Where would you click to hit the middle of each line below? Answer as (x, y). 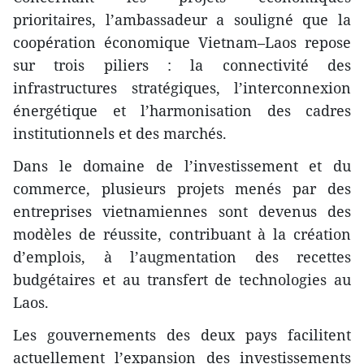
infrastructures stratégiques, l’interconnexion (182, 88)
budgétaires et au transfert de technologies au (182, 280)
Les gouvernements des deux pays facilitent (182, 335)
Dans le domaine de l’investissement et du (182, 166)
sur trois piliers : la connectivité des (182, 65)
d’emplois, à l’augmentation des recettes (182, 257)
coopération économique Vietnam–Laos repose (182, 43)
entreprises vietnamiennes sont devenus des (182, 212)
